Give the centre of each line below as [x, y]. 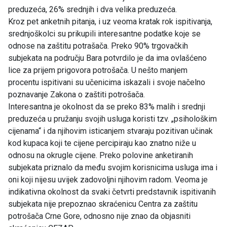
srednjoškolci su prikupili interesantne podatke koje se [104, 34]
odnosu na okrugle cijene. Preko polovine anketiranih [101, 156]
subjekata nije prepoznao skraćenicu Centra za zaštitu [103, 204]
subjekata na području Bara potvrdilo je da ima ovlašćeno [107, 58]
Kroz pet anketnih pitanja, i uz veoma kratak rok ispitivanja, [110, 22]
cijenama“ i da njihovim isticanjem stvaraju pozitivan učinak [110, 131]
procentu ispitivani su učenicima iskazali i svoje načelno [107, 83]
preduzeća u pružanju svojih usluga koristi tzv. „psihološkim [112, 119]
